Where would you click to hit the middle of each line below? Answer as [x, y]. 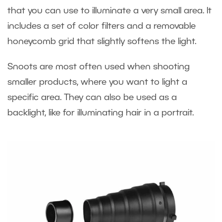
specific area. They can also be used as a [92, 98]
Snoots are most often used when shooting [99, 67]
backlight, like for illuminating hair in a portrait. [103, 113]
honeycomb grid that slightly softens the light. [103, 42]
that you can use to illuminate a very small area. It [110, 11]
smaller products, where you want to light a [97, 83]
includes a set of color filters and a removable [102, 27]
